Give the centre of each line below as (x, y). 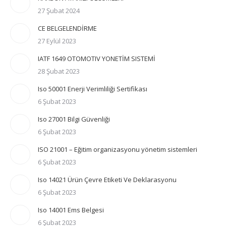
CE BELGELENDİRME (67, 28)
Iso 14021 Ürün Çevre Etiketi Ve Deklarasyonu (107, 180)
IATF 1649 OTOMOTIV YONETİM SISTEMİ (97, 59)
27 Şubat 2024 (59, 11)
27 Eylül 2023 (57, 41)
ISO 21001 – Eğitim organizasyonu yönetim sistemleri (118, 149)
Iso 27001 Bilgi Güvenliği (74, 119)
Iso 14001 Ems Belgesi (71, 210)
